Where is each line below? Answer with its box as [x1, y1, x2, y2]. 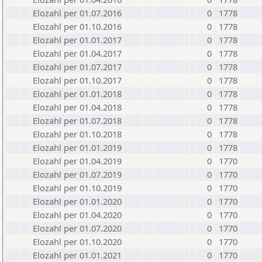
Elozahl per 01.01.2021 [33, 249, 122, 261]
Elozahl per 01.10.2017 [33, 74, 122, 86]
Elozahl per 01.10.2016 [33, 20, 122, 32]
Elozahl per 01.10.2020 [33, 236, 122, 247]
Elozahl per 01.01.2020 [33, 195, 122, 207]
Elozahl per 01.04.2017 [33, 47, 122, 59]
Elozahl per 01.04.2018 [33, 101, 122, 113]
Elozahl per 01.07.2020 [33, 222, 122, 234]
